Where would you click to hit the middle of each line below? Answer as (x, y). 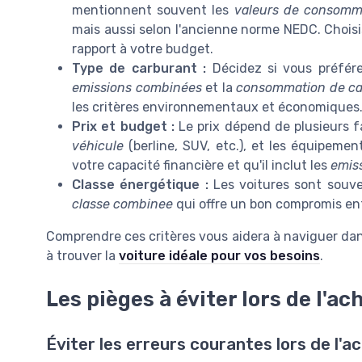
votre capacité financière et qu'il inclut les (201, 165)
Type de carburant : (139, 68)
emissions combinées (137, 87)
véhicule (98, 145)
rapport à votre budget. (143, 48)
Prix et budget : (123, 126)
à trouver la (82, 255)
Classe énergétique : (140, 184)
